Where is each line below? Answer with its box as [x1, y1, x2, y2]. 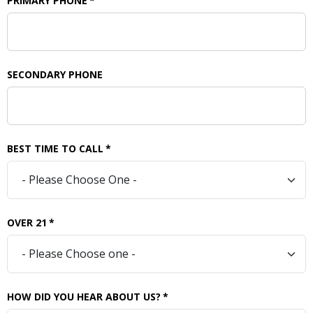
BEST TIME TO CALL [7, 141, 103, 155]
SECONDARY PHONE [7, 67, 103, 81]
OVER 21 [7, 215, 47, 229]
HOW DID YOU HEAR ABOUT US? [7, 289, 161, 303]
